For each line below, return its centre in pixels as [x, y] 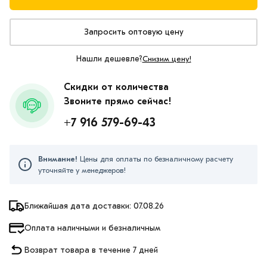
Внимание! [58, 159]
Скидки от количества [116, 87]
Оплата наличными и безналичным [92, 228]
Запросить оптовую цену [133, 32]
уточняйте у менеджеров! [82, 170]
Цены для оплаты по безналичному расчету [155, 159]
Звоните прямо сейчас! [118, 101]
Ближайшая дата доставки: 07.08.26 [94, 206]
